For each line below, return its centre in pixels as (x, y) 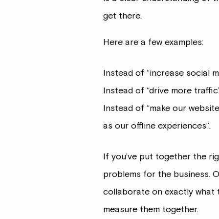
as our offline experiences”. (157, 126)
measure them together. (151, 209)
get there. (122, 16)
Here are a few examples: (153, 42)
